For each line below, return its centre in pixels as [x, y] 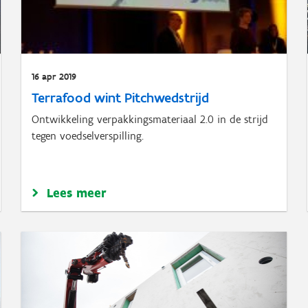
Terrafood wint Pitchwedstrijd [120, 98]
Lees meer [76, 193]
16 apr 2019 [54, 77]
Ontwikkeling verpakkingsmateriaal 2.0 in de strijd [150, 119]
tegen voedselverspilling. [87, 136]
